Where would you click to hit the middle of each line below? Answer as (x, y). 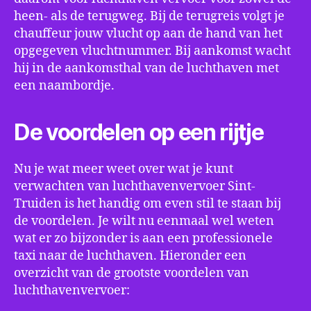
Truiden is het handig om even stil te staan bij (148, 204)
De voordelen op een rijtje (139, 132)
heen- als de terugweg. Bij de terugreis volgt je (149, 16)
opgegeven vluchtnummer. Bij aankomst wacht (152, 51)
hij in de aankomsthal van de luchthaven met (146, 68)
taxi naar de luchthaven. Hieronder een (130, 256)
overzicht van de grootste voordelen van (132, 273)
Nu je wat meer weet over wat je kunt (124, 169)
